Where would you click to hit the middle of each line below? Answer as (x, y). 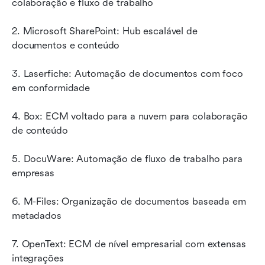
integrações (38, 258)
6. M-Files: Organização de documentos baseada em (129, 201)
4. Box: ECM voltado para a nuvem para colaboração (130, 116)
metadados (37, 215)
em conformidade (51, 88)
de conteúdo (40, 130)
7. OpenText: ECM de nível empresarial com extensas (129, 244)
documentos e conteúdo (66, 45)
